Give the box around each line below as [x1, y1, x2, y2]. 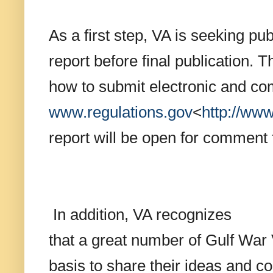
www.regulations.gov [49, 104, 193, 121]
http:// [202, 104, 240, 121]
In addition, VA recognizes [49, 206, 232, 224]
